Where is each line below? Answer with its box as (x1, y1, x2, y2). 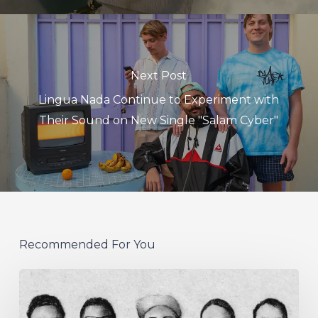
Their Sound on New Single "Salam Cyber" (39, 114, 279, 128)
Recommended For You (18, 237, 155, 251)
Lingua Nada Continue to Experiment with (38, 93, 280, 107)
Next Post (131, 69, 187, 83)
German (18, 272, 67, 286)
